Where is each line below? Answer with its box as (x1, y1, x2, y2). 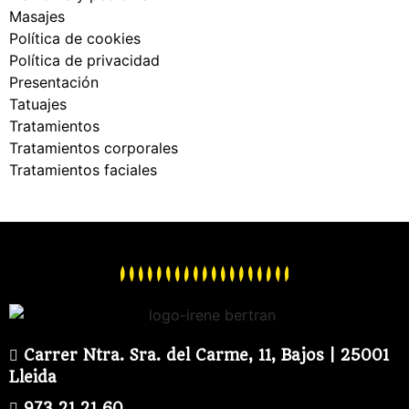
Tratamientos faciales (9, 160, 157, 179)
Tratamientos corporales (9, 138, 178, 157)
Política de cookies (9, 28, 141, 47)
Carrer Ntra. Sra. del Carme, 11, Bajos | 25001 (24, 346, 389, 365)
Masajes (9, 6, 65, 26)
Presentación (9, 72, 99, 91)
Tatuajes (9, 94, 67, 113)
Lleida (9, 368, 57, 387)
